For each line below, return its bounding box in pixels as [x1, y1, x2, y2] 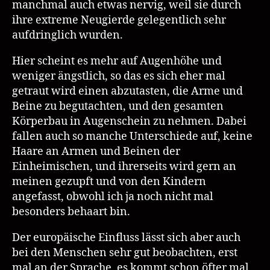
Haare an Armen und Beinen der [12, 145, 180, 159]
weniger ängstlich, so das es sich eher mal [12, 69, 225, 84]
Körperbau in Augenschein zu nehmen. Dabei [12, 115, 246, 129]
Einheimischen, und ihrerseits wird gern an [12, 160, 236, 174]
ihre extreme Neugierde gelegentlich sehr [12, 13, 226, 28]
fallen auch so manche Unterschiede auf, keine [12, 130, 253, 144]
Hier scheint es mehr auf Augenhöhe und [12, 54, 222, 69]
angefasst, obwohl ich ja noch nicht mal [12, 190, 213, 204]
